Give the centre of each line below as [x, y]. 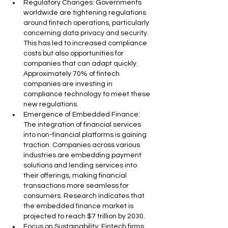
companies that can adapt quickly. [81, 64]
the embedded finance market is [79, 206]
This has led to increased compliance [86, 43]
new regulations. [51, 104]
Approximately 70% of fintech [72, 74]
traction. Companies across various [82, 145]
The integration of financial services [83, 125]
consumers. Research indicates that [85, 196]
